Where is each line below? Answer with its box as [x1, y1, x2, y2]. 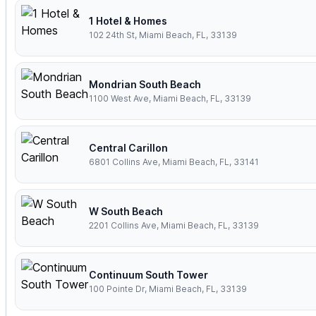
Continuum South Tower [89, 269, 208, 281]
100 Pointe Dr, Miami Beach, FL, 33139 [89, 284, 247, 295]
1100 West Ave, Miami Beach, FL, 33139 [89, 93, 251, 104]
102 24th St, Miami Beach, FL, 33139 [89, 30, 237, 41]
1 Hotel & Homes [89, 15, 167, 28]
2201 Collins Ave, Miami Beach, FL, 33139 [89, 220, 259, 231]
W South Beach [89, 205, 163, 218]
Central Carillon [89, 142, 168, 154]
